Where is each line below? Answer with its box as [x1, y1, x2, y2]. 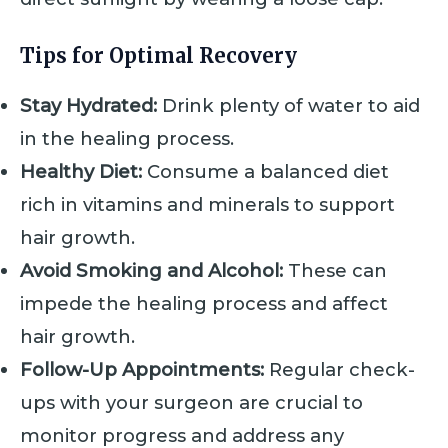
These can [283, 258, 387, 282]
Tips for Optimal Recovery [20, 42, 297, 68]
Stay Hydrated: [20, 93, 157, 117]
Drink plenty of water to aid [157, 93, 420, 117]
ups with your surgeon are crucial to [20, 390, 363, 414]
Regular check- [264, 357, 415, 381]
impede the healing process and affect [20, 291, 388, 315]
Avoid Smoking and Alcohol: [20, 258, 283, 282]
